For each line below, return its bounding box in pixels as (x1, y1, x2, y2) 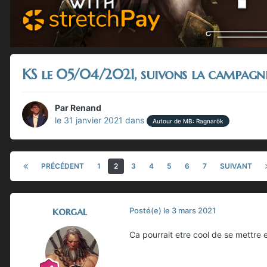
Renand (70, 102, 101, 113)
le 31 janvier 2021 (55, 114, 123, 125)
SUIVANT (220, 161, 252, 170)
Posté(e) (129, 205, 163, 215)
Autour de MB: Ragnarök (153, 117, 223, 125)
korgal (52, 204, 87, 218)
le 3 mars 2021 (163, 205, 216, 215)
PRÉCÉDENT (41, 161, 84, 170)
